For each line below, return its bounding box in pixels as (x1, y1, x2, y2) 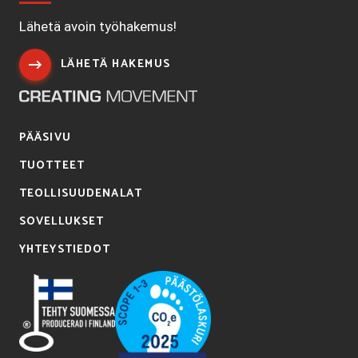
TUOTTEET (19, 156, 85, 175)
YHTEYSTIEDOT (19, 240, 111, 259)
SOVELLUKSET (19, 212, 105, 231)
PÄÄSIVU (19, 128, 71, 147)
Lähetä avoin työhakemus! (19, 18, 177, 34)
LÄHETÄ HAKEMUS (61, 54, 171, 74)
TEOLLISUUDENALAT (19, 184, 142, 203)
